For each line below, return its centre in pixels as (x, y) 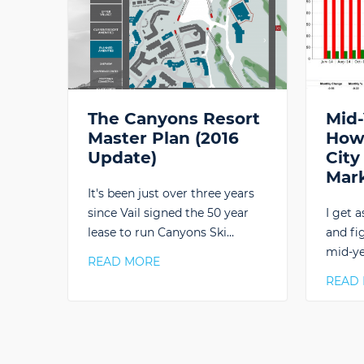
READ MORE (124, 262)
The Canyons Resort (174, 119)
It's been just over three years (171, 194)
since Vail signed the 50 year (168, 213)
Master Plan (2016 (163, 139)
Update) (122, 158)
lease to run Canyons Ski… (161, 233)
